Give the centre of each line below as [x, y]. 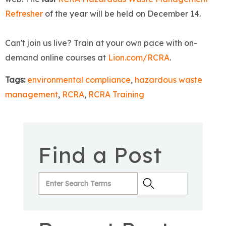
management [32, 95]
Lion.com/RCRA [139, 58]
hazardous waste [168, 80]
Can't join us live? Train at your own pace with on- [101, 43]
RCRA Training [116, 95]
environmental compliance [79, 80]
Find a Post [100, 155]
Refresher [24, 14]
